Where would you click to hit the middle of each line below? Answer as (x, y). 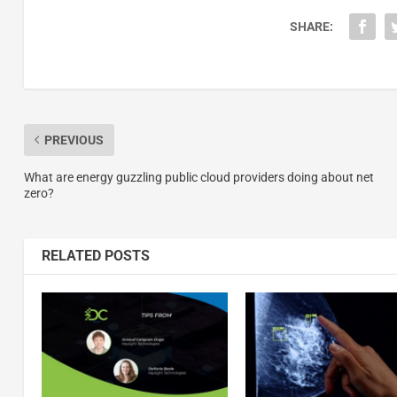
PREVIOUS (74, 140)
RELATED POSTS (95, 255)
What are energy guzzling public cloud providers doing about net (198, 177)
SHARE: (311, 26)
